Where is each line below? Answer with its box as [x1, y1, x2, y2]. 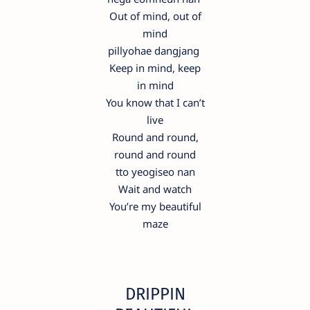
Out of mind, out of [109, 8, 201, 23]
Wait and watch [118, 181, 192, 196]
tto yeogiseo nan [115, 164, 195, 179]
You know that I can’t [105, 95, 205, 109]
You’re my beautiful [109, 199, 201, 213]
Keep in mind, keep [109, 60, 201, 75]
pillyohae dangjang [108, 43, 202, 57]
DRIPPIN [125, 284, 185, 304]
